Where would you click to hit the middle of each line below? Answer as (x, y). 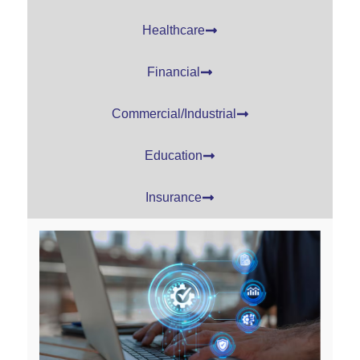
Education (174, 155)
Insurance (174, 197)
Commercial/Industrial (174, 113)
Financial (174, 72)
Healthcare (174, 30)
